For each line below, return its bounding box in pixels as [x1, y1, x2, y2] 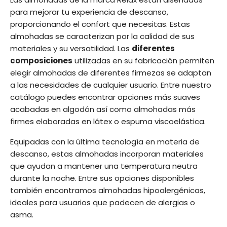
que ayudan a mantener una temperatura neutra [10, 161, 198, 171]
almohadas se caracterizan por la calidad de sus [10, 31, 195, 42]
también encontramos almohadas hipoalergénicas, [10, 185, 205, 196]
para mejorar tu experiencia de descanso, [10, 7, 168, 17]
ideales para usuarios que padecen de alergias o [10, 197, 195, 208]
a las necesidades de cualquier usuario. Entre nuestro [10, 80, 211, 90]
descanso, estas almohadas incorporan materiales [10, 148, 204, 159]
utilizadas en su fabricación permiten [72, 55, 214, 66]
